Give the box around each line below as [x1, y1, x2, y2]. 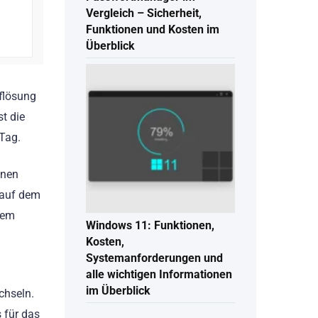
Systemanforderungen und [86, 251, 223, 265]
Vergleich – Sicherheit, [86, 6, 202, 21]
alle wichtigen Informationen [86, 268, 232, 282]
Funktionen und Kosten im [86, 23, 219, 37]
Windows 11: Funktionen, [86, 219, 214, 233]
